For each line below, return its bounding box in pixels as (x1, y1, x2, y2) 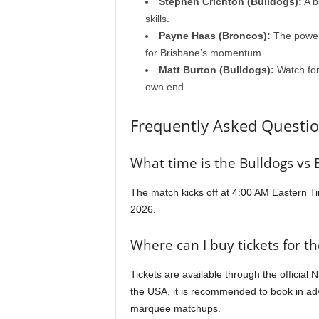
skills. (145, 13, 169, 24)
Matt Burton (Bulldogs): (158, 64, 274, 75)
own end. (145, 81, 187, 93)
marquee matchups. (130, 303, 221, 314)
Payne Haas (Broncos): (158, 30, 271, 41)
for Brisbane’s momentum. (145, 47, 264, 58)
